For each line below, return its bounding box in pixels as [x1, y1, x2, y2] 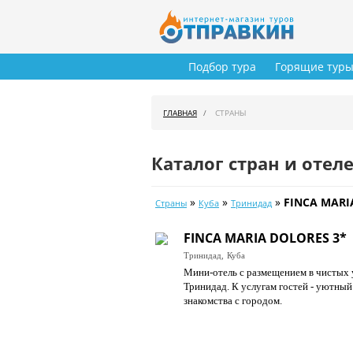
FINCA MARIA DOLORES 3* [184, 229, 347, 247]
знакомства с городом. [184, 295, 282, 307]
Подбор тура [188, 59, 256, 75]
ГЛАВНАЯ [163, 107, 197, 119]
